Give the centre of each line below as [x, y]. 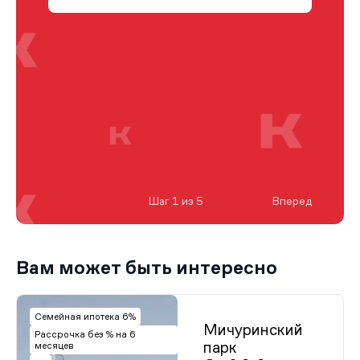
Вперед [292, 201]
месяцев [54, 346]
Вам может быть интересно [147, 267]
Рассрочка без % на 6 [85, 334]
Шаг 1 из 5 [176, 201]
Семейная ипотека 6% [85, 317]
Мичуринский [253, 329]
